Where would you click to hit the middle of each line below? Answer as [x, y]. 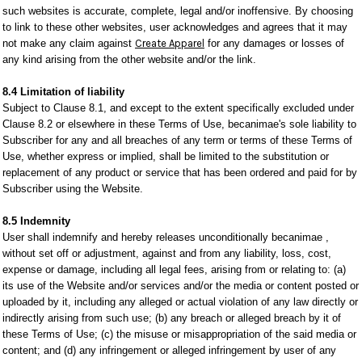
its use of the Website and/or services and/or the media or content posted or [181, 286]
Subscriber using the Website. [73, 189]
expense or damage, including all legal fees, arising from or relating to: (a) [174, 269]
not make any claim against [69, 43]
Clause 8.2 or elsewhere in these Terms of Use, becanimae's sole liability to [179, 124]
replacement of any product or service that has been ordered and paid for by [180, 173]
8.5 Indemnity [36, 221]
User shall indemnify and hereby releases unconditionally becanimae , [166, 237]
